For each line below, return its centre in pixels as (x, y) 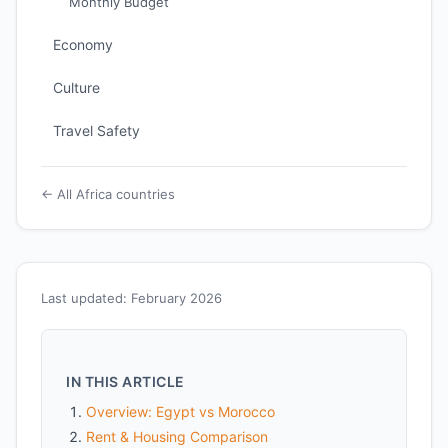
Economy (83, 44)
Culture (76, 87)
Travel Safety (96, 130)
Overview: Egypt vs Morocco (180, 411)
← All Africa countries (108, 194)
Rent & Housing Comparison (177, 436)
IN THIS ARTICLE (125, 381)
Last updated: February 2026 (131, 298)
